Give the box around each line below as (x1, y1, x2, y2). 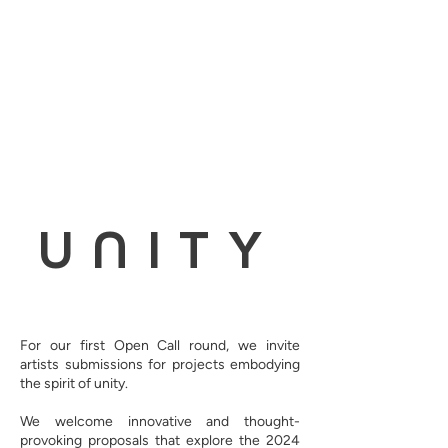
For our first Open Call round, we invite (20, 337, 300, 354)
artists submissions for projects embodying (20, 356, 300, 373)
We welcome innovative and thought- (20, 413, 300, 430)
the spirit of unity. (20, 375, 128, 392)
